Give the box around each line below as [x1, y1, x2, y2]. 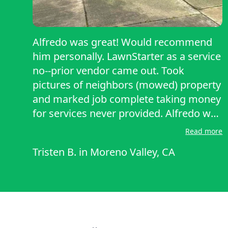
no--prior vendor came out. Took [33, 64, 184, 78]
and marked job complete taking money [33, 92, 221, 106]
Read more [185, 126, 223, 136]
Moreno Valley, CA [90, 145, 175, 159]
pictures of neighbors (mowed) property [33, 78, 221, 92]
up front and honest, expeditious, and [33, 121, 209, 135]
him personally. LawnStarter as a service [33, 49, 221, 64]
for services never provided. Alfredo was [33, 106, 221, 121]
